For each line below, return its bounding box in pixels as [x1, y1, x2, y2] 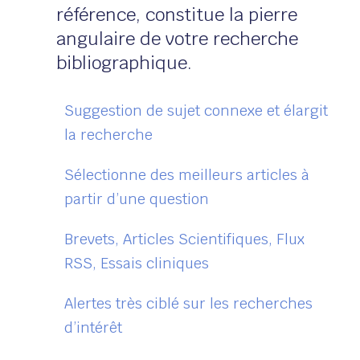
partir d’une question [64, 190, 209, 209]
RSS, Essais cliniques [64, 254, 209, 273]
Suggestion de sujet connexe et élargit [64, 101, 328, 121]
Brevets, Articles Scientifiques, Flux [64, 230, 305, 249]
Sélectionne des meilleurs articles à [64, 166, 309, 185]
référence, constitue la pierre [56, 3, 297, 27]
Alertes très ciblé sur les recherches [64, 294, 313, 313]
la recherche [64, 125, 153, 145]
